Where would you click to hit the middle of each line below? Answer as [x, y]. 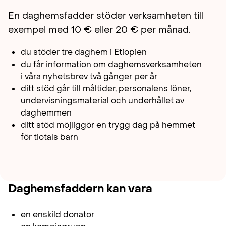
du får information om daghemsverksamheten [111, 65]
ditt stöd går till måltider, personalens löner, [106, 89]
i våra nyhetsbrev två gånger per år [89, 77]
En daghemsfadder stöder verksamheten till [106, 16]
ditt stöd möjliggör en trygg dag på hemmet [108, 125]
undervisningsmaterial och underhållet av [102, 101]
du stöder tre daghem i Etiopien [84, 52]
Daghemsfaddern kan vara [80, 189]
